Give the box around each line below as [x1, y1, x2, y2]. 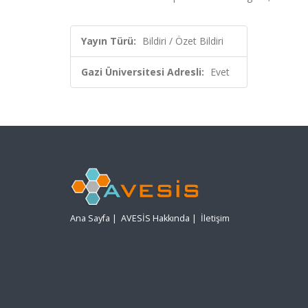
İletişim [201, 212, 230, 225]
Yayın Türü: [81, 34, 136, 47]
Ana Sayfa [70, 212, 110, 225]
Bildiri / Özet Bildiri [142, 34, 223, 47]
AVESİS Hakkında [121, 212, 190, 225]
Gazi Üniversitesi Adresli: [81, 65, 204, 78]
